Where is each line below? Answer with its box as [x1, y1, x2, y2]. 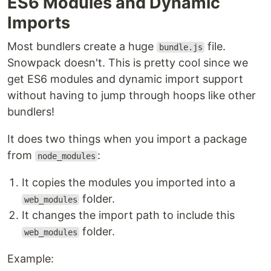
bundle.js [158, 42, 203, 52]
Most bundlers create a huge [7, 40, 157, 53]
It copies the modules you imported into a [22, 176, 235, 189]
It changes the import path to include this [22, 209, 235, 221]
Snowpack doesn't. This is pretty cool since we [7, 56, 248, 69]
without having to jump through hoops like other [7, 89, 256, 102]
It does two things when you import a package [7, 132, 247, 145]
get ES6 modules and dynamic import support [7, 73, 243, 85]
